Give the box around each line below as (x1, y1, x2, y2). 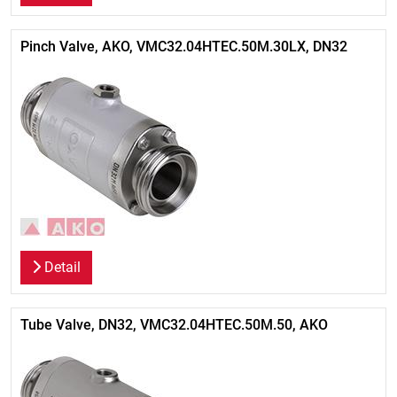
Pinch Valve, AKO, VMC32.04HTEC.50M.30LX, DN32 (20, 38, 347, 55)
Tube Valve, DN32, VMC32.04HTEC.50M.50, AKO (20, 316, 328, 333)
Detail (41, 259, 81, 276)
